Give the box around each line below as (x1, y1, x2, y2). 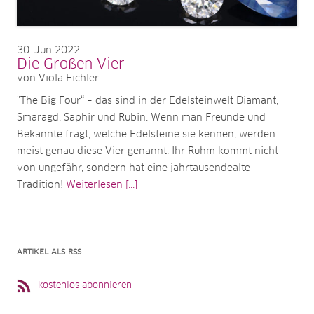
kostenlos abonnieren (38, 280, 132, 290)
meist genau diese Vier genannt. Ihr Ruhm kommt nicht (17, 146, 278, 156)
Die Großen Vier (17, 57, 125, 71)
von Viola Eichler (17, 73, 99, 83)
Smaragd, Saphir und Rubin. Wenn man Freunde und (17, 112, 266, 123)
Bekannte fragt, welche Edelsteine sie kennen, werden (17, 129, 275, 139)
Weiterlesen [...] (66, 179, 137, 190)
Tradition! (17, 179, 66, 190)
